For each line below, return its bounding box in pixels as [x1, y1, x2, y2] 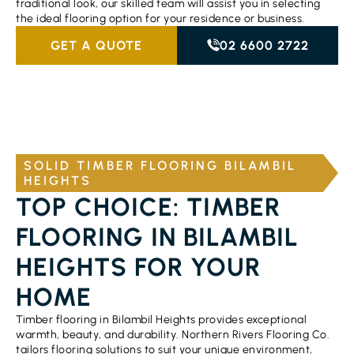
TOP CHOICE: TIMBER [16, 191, 281, 222]
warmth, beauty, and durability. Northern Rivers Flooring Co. [16, 327, 330, 341]
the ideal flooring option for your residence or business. [16, 11, 305, 25]
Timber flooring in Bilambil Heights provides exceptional [16, 312, 307, 326]
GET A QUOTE [51, 37, 142, 53]
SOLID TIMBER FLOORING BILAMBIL [24, 157, 296, 173]
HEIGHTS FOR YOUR [16, 251, 261, 282]
